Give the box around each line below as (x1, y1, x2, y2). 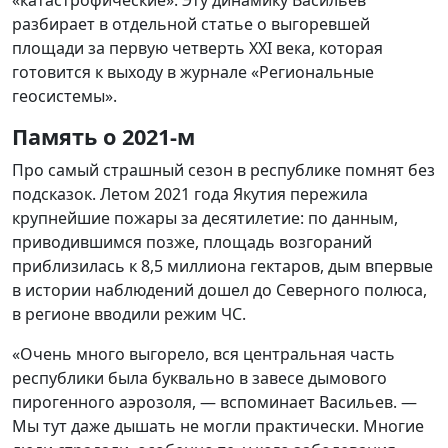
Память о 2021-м (12, 121, 195, 151)
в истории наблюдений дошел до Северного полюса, (12, 278, 427, 301)
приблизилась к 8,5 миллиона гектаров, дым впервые (12, 254, 433, 277)
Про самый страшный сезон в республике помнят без (12, 158, 435, 181)
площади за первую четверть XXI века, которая (12, 36, 383, 59)
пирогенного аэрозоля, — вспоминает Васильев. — (12, 390, 417, 413)
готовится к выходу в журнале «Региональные (12, 60, 374, 83)
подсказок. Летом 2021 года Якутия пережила (12, 182, 368, 205)
